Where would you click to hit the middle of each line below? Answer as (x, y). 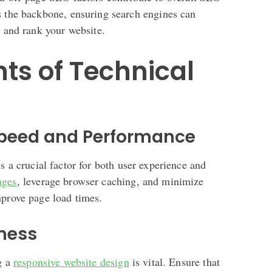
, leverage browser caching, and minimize (110, 181)
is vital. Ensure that (174, 261)
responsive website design (71, 261)
